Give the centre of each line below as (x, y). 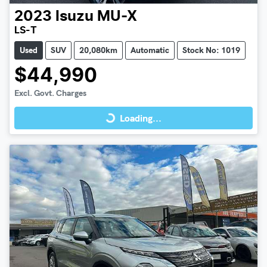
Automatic (150, 50)
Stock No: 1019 (211, 50)
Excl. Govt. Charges (50, 93)
